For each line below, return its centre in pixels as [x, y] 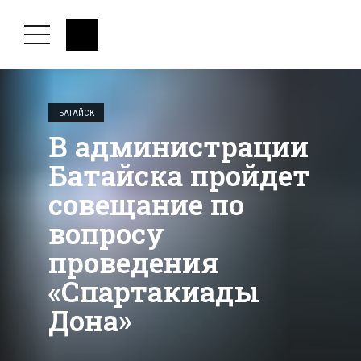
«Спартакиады [154, 291]
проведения [134, 262]
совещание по [146, 204]
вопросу [106, 233]
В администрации [178, 146]
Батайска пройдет [179, 175]
